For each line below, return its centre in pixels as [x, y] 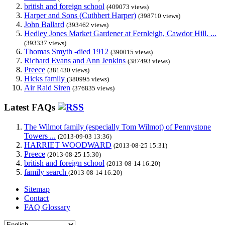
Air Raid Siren [47, 88]
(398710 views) [159, 16]
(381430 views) [68, 70]
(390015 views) [132, 52]
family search [46, 172]
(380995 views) [88, 79]
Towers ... [40, 136]
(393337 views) [45, 43]
